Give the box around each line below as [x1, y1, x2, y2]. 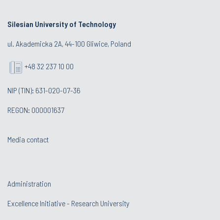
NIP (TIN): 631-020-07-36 [7, 85, 81, 95]
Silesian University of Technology [7, 19, 116, 29]
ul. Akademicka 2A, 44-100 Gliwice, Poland [7, 39, 131, 49]
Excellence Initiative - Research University [7, 198, 129, 208]
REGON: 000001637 [7, 105, 64, 115]
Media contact [7, 135, 49, 144]
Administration [7, 179, 51, 189]
